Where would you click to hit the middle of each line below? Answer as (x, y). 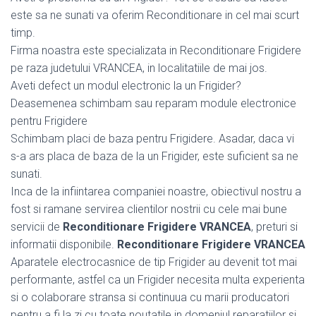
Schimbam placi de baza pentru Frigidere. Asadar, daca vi (152, 138)
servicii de (37, 226)
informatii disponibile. (64, 244)
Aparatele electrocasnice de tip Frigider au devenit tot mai (154, 262)
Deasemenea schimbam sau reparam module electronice (153, 103)
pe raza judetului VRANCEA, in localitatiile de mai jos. (139, 68)
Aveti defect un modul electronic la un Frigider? (126, 85)
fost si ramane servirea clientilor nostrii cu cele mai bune (149, 209)
